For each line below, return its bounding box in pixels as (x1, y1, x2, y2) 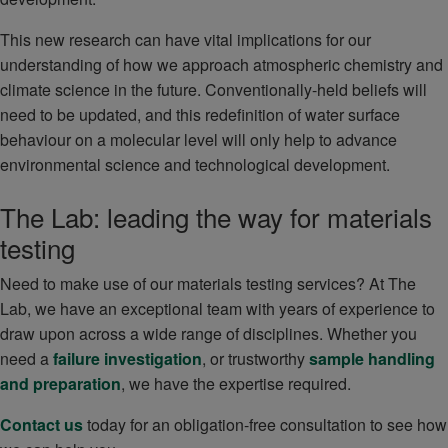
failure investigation (53, 347, 202, 371)
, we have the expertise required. (121, 372, 351, 396)
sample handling (309, 347, 435, 371)
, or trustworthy (202, 347, 309, 371)
